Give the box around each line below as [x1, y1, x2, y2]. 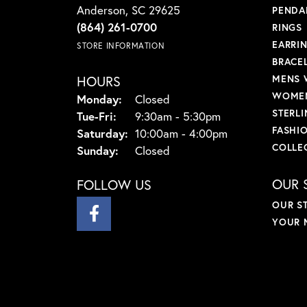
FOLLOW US [77, 175, 151, 195]
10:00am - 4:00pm [135, 125, 228, 142]
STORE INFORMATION [77, 40, 165, 51]
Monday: [77, 91, 122, 108]
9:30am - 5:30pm [135, 108, 221, 125]
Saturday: [77, 125, 128, 142]
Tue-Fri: [77, 108, 116, 125]
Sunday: [77, 143, 119, 159]
